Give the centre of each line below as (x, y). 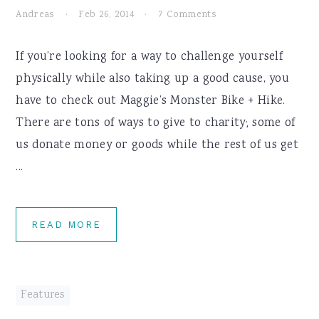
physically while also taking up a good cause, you (153, 79)
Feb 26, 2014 (106, 15)
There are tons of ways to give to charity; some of (156, 124)
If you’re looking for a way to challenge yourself (150, 57)
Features (43, 296)
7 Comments (187, 15)
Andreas (35, 15)
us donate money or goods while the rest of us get (157, 146)
